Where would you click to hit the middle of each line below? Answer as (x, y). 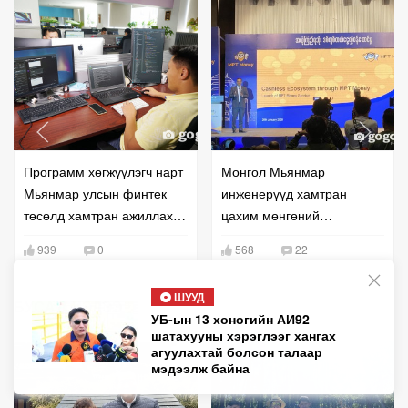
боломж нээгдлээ (74, 236)
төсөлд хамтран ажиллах (98, 214)
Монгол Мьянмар (273, 171)
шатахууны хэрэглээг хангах (243, 335)
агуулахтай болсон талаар (236, 352)
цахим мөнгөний (270, 214)
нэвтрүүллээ (257, 258)
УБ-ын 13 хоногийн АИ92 (230, 319)
